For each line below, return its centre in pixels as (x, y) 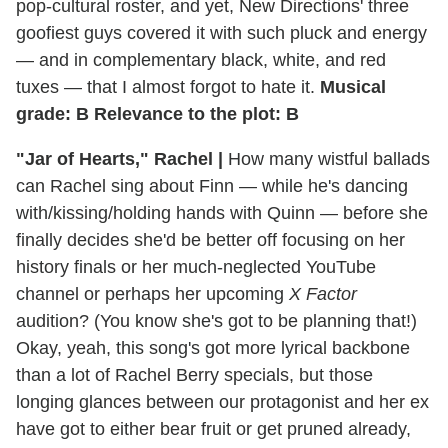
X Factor (323, 293)
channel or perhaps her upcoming (152, 293)
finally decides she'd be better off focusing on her (210, 239)
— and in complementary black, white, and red (201, 59)
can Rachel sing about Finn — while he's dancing (212, 185)
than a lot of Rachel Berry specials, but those (194, 374)
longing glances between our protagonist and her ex (222, 401)
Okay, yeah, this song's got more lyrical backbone (213, 347)
